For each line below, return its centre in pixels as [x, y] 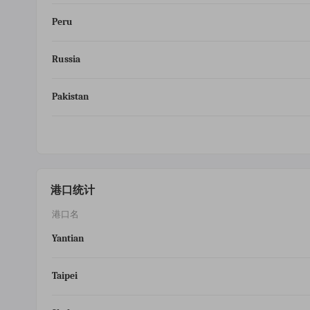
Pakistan [70, 97]
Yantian [68, 238]
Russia [66, 59]
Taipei [65, 276]
